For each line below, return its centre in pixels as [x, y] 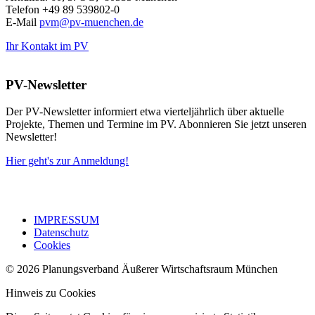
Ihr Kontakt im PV [47, 46]
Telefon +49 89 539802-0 [63, 9]
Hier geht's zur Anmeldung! [67, 161]
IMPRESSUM [66, 220]
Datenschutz [61, 233]
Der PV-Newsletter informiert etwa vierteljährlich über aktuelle [145, 112]
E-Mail [22, 22]
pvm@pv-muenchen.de [91, 22]
